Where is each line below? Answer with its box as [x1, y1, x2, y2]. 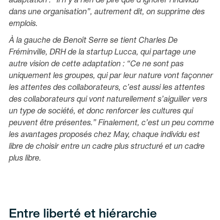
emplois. [9, 21, 38, 28]
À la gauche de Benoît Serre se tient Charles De [9, 37, 178, 45]
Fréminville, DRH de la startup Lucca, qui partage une [9, 49, 196, 56]
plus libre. [9, 155, 41, 163]
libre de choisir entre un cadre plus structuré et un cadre [9, 143, 205, 151]
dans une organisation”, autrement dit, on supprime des [9, 9, 205, 16]
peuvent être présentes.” [9, 120, 98, 127]
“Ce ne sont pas [127, 61, 184, 68]
